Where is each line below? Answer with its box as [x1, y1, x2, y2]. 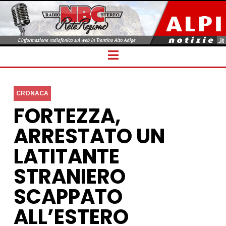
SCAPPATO [13, 182, 123, 211]
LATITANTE [13, 142, 120, 171]
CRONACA [16, 89, 48, 97]
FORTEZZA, [13, 101, 121, 130]
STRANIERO [13, 162, 126, 191]
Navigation [118, 47, 177, 61]
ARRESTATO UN [13, 122, 165, 150]
